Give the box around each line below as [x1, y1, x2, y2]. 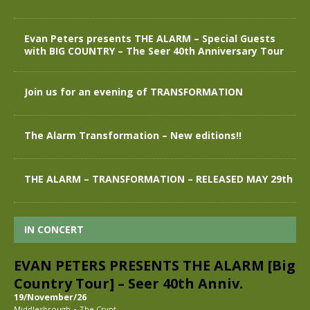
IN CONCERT [24, 222, 84, 236]
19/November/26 [14, 291, 86, 303]
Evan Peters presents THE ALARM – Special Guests [24, 31, 275, 45]
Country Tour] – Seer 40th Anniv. [14, 273, 243, 293]
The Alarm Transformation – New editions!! [24, 128, 241, 142]
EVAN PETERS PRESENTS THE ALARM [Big [14, 255, 295, 275]
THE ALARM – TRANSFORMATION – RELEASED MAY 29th [24, 172, 293, 185]
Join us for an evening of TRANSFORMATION [24, 84, 243, 98]
